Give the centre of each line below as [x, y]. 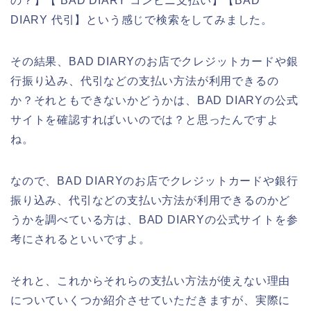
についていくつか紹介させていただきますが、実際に [151, 301]
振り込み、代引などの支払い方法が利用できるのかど [151, 201]
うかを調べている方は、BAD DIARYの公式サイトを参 [154, 220]
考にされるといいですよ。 [81, 239]
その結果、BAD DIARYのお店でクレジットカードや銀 [154, 62]
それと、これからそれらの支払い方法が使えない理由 [151, 281]
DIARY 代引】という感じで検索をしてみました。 [142, 20]
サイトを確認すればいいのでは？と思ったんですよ [145, 120]
